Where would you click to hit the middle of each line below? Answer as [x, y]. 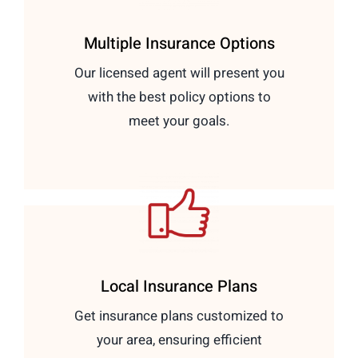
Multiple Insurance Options [179, 43]
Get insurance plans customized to [179, 316]
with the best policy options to [179, 97]
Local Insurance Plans [179, 286]
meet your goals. [179, 121]
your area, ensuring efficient [179, 340]
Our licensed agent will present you [179, 73]
